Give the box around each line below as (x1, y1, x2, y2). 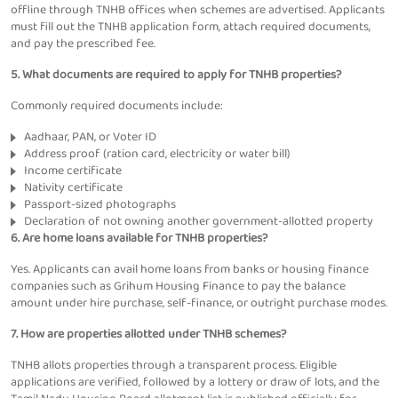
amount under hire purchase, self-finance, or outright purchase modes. (11, 293, 387, 314)
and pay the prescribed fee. (11, 34, 155, 54)
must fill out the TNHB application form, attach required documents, (11, 17, 370, 37)
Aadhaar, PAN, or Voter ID (24, 127, 156, 147)
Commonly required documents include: (11, 96, 223, 116)
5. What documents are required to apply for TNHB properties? (11, 65, 341, 85)
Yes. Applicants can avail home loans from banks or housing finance (11, 259, 369, 280)
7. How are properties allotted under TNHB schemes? (11, 324, 286, 345)
